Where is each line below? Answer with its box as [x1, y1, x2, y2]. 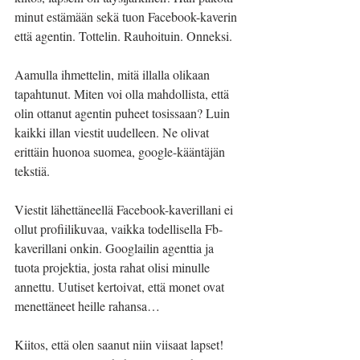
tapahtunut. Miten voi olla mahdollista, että [14, 85, 232, 102]
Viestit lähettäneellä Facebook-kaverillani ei [14, 201, 236, 218]
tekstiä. [14, 162, 53, 179]
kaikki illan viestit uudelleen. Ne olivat [14, 124, 212, 141]
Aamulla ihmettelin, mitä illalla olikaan [14, 66, 213, 83]
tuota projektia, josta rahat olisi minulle [14, 259, 213, 276]
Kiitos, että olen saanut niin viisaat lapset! [14, 336, 227, 353]
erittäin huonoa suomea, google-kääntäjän [14, 143, 228, 160]
